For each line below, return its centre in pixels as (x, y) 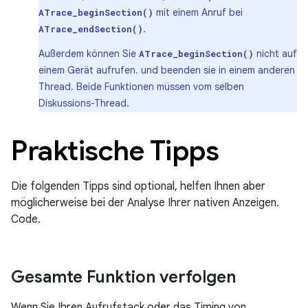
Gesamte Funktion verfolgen (123, 277)
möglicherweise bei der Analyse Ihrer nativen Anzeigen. (145, 203)
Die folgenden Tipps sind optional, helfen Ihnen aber (138, 186)
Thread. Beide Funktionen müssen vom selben (141, 87)
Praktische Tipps (115, 151)
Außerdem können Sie (89, 54)
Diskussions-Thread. (84, 103)
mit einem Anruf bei (198, 12)
